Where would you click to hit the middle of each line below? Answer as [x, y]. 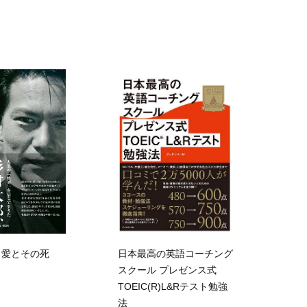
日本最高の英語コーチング [175, 253]
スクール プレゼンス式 [167, 270]
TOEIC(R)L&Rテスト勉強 [173, 286]
